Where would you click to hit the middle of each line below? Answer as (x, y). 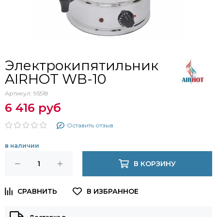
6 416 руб (33, 108)
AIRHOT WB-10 (55, 79)
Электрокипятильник (82, 65)
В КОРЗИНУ (155, 164)
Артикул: (19, 93)
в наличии (22, 146)
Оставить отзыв (90, 125)
